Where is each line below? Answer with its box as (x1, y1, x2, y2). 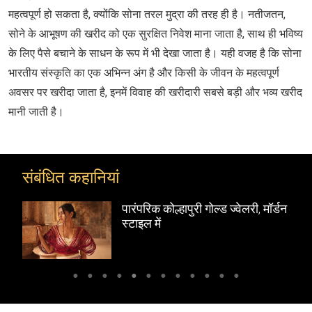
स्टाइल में (122, 215, 161, 231)
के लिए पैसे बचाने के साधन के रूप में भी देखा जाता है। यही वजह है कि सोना (8, 46, 302, 60)
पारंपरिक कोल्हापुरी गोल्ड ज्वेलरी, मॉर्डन (122, 201, 287, 216)
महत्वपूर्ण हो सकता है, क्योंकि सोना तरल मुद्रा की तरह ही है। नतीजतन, (8, 7, 286, 21)
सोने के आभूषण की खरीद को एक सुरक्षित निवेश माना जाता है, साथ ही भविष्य (8, 26, 303, 40)
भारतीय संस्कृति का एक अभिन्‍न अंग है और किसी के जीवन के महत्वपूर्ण (8, 65, 279, 79)
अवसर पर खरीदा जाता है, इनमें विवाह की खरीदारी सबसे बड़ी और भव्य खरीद (8, 85, 302, 99)
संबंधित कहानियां (22, 167, 119, 187)
